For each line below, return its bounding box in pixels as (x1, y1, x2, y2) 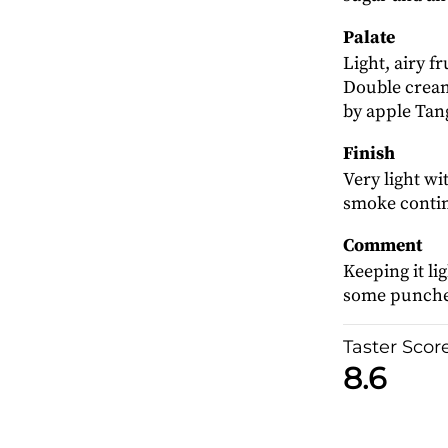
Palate (342, 26, 395, 49)
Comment (342, 234, 422, 257)
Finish (342, 142, 395, 165)
